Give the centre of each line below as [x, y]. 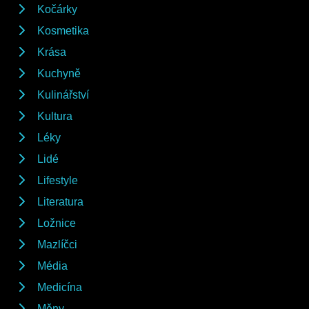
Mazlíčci [57, 244]
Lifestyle [58, 180]
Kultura [55, 116]
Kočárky [57, 9]
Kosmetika [63, 30]
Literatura [60, 201]
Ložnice [57, 223]
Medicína [60, 287]
